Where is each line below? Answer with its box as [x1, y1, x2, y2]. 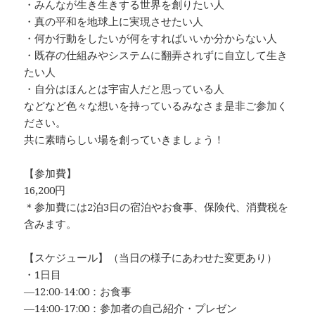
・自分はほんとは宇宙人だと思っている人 [24, 82, 225, 96]
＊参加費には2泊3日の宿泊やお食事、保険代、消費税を [24, 200, 289, 214]
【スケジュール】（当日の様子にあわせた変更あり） [24, 250, 278, 265]
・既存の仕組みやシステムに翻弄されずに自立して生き [24, 48, 288, 63]
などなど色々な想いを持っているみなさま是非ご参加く [24, 98, 288, 113]
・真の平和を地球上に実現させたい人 [24, 14, 204, 29]
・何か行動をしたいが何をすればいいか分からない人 [24, 31, 278, 46]
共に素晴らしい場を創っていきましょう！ [24, 132, 225, 147]
